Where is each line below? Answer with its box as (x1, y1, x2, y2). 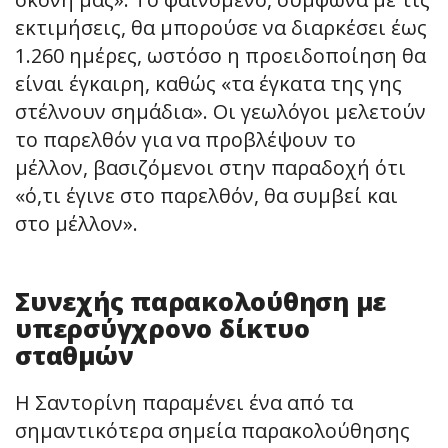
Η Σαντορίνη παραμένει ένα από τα (15, 388, 353, 416)
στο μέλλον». (15, 209, 138, 237)
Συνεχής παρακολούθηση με (15, 283, 386, 318)
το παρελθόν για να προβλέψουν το (15, 125, 356, 153)
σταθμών (15, 337, 134, 372)
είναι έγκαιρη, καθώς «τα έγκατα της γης (15, 69, 402, 97)
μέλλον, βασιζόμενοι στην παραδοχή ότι (15, 153, 406, 181)
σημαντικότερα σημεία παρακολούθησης (15, 416, 410, 444)
